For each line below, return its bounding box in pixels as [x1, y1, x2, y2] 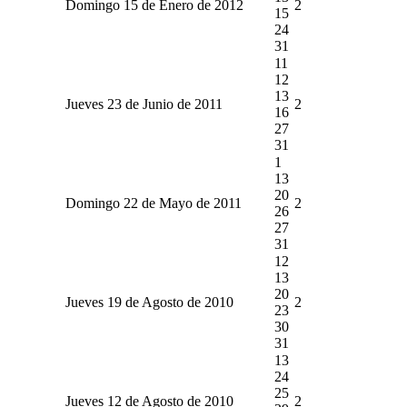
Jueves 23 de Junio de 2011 [65, 95, 223, 112]
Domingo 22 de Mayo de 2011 [65, 194, 242, 211]
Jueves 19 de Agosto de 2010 [65, 293, 233, 310]
